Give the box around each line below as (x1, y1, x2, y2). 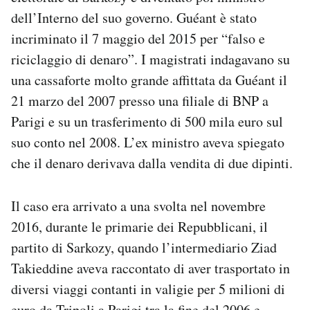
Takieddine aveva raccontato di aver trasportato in (11, 259, 290, 278)
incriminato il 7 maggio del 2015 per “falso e (11, 29, 265, 48)
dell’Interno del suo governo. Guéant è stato (11, 8, 257, 28)
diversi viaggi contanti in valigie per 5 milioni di (11, 280, 285, 299)
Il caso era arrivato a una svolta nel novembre (11, 197, 266, 216)
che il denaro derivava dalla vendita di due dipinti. (11, 154, 293, 173)
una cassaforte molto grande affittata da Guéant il (11, 71, 287, 90)
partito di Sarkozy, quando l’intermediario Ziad (11, 238, 277, 257)
